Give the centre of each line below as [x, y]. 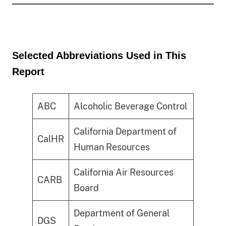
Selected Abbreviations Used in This [99, 56]
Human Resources [112, 147]
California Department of [125, 131]
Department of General [122, 213]
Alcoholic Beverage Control [130, 106]
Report [28, 72]
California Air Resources [124, 172]
